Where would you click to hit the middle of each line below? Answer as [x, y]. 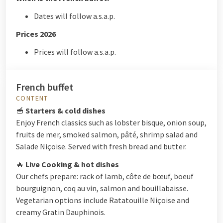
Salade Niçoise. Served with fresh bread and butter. [101, 146]
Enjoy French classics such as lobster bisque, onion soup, [111, 122]
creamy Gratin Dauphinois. [61, 212]
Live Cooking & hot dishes [72, 164]
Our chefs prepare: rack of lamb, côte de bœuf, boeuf [105, 176]
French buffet [45, 87]
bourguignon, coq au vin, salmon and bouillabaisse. [102, 188]
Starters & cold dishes [65, 111]
